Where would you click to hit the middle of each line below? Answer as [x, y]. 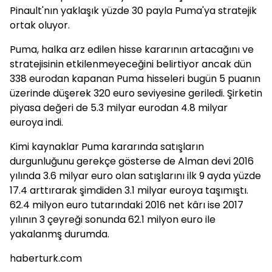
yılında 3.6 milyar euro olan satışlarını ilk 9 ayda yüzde [135, 176]
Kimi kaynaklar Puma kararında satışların [107, 147]
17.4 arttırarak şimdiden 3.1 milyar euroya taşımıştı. [129, 190]
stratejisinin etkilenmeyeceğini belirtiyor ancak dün [131, 64]
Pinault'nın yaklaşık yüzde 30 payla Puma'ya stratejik [133, 11]
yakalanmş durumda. [59, 234]
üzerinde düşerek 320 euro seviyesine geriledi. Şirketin [136, 93]
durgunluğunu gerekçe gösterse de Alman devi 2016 [132, 161]
